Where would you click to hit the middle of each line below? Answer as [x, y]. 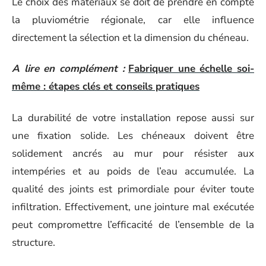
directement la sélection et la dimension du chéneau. [130, 37]
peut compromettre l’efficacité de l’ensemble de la [133, 224]
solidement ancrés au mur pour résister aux [133, 153]
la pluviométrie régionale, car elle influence [133, 20]
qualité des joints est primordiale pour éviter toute [133, 189]
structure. [34, 242]
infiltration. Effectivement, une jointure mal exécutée [133, 207]
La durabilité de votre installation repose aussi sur [133, 118]
